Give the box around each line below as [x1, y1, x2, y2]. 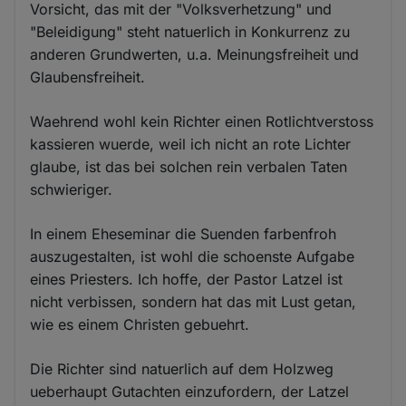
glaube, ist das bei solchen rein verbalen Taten [30, 157, 348, 176]
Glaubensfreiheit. [30, 67, 146, 86]
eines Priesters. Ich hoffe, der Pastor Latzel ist [30, 269, 343, 288]
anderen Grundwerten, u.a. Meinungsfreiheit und [30, 44, 360, 63]
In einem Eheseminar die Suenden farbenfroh [30, 224, 337, 243]
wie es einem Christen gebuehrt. [30, 314, 250, 333]
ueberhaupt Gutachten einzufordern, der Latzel [30, 382, 350, 401]
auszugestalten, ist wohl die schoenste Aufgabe [30, 246, 355, 266]
